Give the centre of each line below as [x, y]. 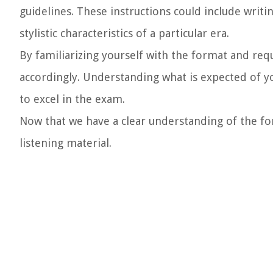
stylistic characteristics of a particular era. [124, 33]
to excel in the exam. [72, 99]
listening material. [66, 143]
